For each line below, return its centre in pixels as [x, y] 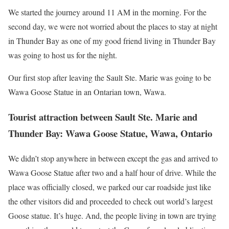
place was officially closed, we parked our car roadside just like [110, 187]
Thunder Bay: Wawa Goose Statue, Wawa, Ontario [110, 133]
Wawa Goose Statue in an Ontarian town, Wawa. [87, 92]
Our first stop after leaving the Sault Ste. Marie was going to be [110, 78]
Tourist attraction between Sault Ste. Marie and [103, 117]
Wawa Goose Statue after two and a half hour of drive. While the [112, 172]
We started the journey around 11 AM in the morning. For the [107, 12]
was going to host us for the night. [63, 55]
